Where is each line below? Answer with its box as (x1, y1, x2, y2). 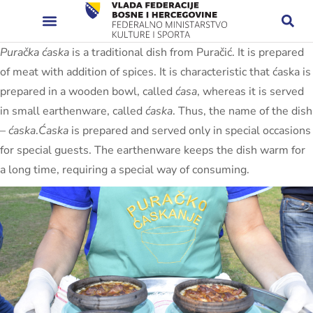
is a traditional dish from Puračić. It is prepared (69, 45, 304, 60)
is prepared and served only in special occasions (68, 123, 311, 138)
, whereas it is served (197, 84, 304, 99)
